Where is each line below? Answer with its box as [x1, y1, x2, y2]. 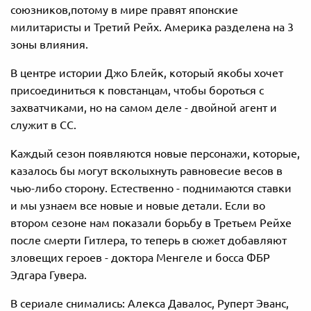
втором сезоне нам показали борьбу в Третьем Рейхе [10, 217, 292, 230]
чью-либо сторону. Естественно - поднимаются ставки [10, 182, 292, 195]
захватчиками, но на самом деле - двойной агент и [10, 101, 277, 115]
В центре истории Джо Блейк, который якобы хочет [10, 67, 283, 80]
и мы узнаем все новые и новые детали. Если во [10, 199, 265, 212]
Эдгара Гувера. [10, 269, 87, 282]
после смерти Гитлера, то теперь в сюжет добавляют [10, 234, 287, 247]
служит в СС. [10, 119, 76, 132]
